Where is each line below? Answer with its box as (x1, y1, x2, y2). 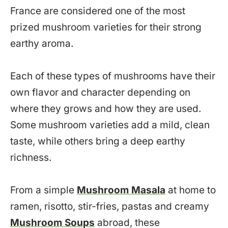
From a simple (10, 184, 77, 196)
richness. (10, 152, 51, 164)
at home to (165, 184, 216, 196)
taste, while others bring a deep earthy (10, 135, 185, 148)
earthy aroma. (10, 38, 73, 50)
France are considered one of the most (10, 5, 185, 17)
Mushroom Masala (77, 184, 165, 196)
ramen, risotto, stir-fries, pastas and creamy (10, 201, 209, 213)
